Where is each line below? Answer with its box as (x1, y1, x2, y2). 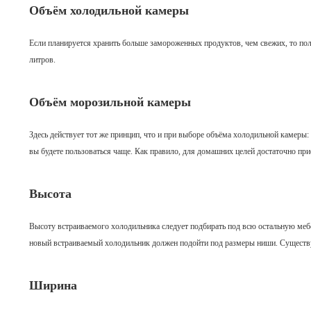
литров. (29, 55, 56, 65)
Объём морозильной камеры (29, 95, 191, 109)
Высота (29, 187, 72, 201)
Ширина (29, 278, 77, 292)
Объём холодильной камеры (29, 3, 189, 17)
